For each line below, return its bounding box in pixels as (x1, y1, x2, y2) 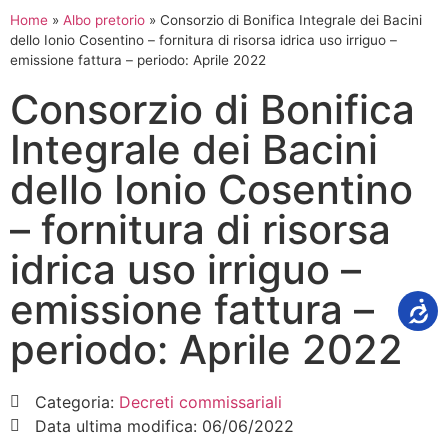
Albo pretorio (63, 12, 145, 28)
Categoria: (35, 392, 119, 412)
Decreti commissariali (119, 392, 282, 412)
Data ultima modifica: (35, 416, 202, 436)
